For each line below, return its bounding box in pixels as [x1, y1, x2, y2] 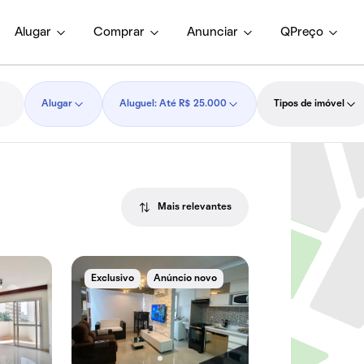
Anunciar [187, 26, 238, 38]
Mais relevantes [158, 203, 232, 211]
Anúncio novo [154, 275, 218, 283]
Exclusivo [91, 275, 135, 283]
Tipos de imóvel [273, 100, 344, 108]
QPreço [280, 26, 323, 38]
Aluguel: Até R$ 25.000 [119, 100, 227, 108]
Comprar [93, 26, 145, 38]
